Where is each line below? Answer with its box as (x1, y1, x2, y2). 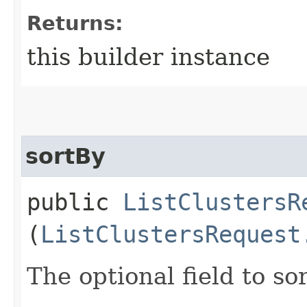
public (27, 188, 123, 216)
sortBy (25, 143, 106, 169)
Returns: (27, 11, 123, 35)
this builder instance (27, 42, 270, 71)
